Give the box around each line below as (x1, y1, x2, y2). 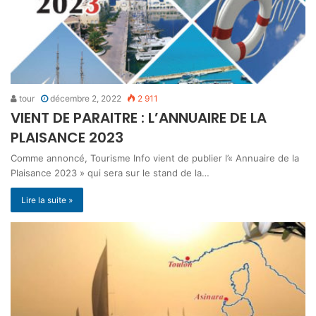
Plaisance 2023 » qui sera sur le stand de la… (11, 167, 209, 179)
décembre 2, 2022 (50, 93, 121, 104)
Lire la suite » (21, 195, 73, 206)
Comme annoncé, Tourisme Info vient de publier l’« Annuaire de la (11, 152, 299, 164)
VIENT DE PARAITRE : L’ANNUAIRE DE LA (11, 108, 267, 128)
